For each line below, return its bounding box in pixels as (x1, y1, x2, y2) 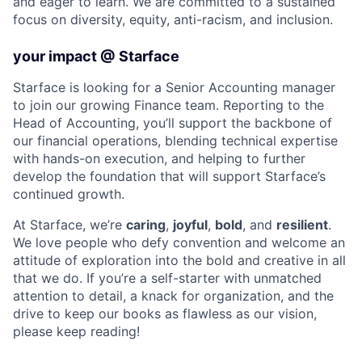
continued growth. (13, 185, 124, 202)
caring (126, 216, 166, 233)
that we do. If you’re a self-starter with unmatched (13, 269, 322, 286)
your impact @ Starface (13, 47, 179, 65)
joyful (173, 216, 208, 233)
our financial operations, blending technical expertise (13, 132, 338, 149)
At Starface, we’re (13, 216, 126, 233)
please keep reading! (13, 322, 140, 339)
